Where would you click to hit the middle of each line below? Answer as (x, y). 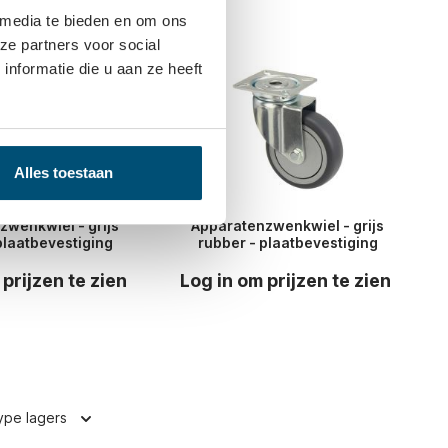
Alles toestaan (63, 172)
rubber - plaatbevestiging (287, 243)
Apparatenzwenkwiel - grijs (288, 226)
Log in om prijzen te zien (286, 281)
